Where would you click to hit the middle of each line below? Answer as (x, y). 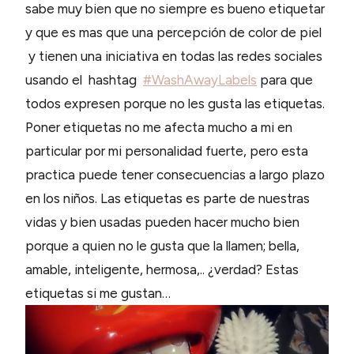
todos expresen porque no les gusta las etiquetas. (175, 103)
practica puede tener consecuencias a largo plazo (175, 174)
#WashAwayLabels (200, 79)
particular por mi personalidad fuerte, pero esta (167, 151)
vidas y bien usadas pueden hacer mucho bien (162, 222)
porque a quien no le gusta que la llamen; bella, (162, 245)
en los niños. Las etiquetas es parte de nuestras (168, 198)
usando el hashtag (84, 79)
